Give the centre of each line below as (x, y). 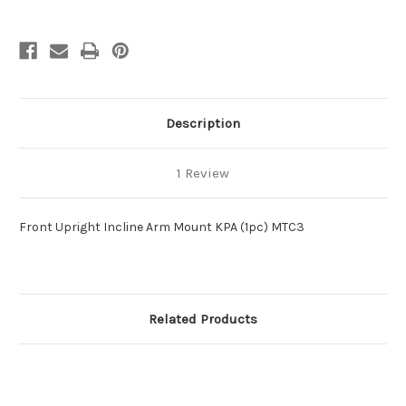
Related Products (203, 319)
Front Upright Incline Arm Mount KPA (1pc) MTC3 (162, 227)
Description (203, 124)
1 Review (203, 174)
